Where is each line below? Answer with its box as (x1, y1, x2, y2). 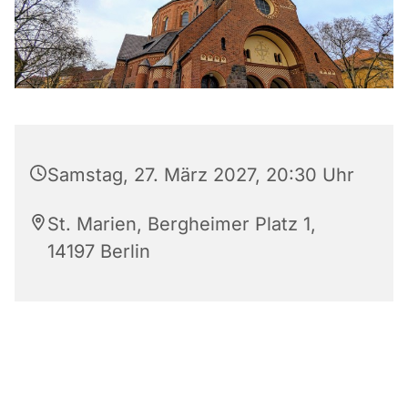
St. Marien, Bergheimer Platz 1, (47, 212, 316, 235)
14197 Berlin (47, 240, 150, 262)
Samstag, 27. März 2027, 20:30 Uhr (47, 163, 354, 186)
